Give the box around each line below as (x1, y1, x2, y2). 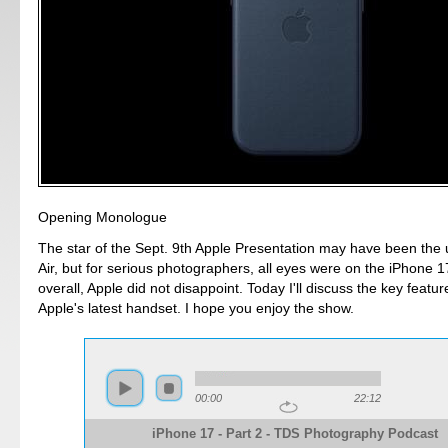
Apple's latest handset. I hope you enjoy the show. (38, 300, 355, 317)
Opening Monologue (38, 209, 168, 226)
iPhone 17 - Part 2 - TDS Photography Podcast (152, 426, 438, 442)
